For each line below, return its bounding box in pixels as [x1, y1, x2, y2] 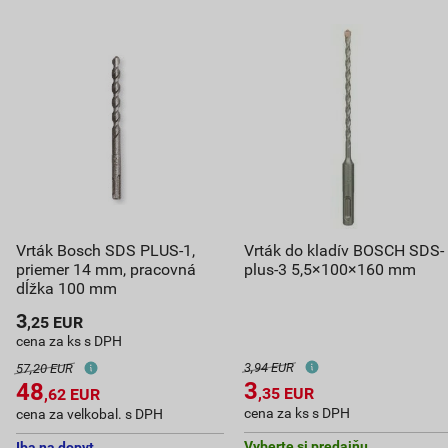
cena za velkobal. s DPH [16, 406, 163, 424]
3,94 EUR [243, 360, 294, 376]
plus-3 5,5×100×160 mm [243, 260, 416, 280]
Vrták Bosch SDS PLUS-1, [16, 241, 195, 261]
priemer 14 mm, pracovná [16, 260, 196, 280]
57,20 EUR [16, 361, 73, 377]
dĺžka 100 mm [16, 279, 117, 299]
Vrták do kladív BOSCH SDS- [243, 241, 444, 261]
